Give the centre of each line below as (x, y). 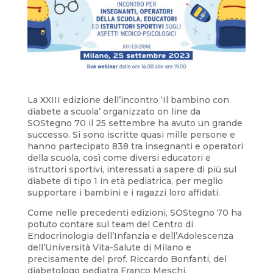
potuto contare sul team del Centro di (110, 224)
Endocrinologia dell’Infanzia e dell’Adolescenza (130, 236)
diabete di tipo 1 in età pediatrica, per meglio (125, 181)
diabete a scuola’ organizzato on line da (114, 111)
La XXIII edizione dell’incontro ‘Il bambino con (128, 100)
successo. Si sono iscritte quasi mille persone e (131, 134)
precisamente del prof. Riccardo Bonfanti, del (127, 259)
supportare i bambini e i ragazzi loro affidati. (125, 192)
